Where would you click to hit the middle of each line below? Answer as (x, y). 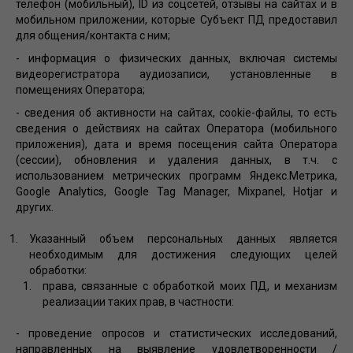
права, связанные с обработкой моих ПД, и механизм (190, 286)
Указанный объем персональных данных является (183, 238)
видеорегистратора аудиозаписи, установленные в (176, 74)
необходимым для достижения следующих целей (183, 254)
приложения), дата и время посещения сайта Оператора (176, 144)
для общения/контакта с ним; (94, 35)
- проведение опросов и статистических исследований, (176, 333)
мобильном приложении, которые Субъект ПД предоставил (176, 19)
